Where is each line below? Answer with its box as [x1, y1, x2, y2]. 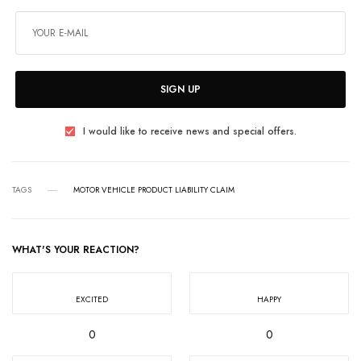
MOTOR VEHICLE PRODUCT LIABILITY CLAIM [73, 184, 234, 197]
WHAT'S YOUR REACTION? [12, 243, 139, 258]
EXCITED [76, 293, 108, 306]
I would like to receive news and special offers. [82, 124, 297, 139]
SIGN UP [160, 82, 201, 98]
